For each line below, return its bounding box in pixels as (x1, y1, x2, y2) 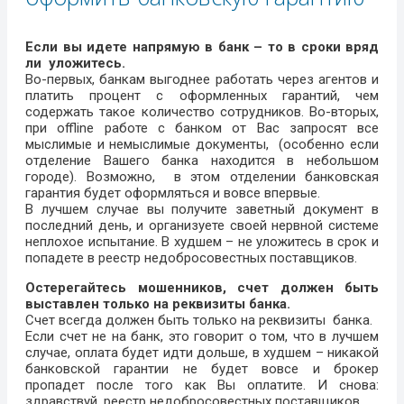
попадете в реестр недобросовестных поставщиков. (25, 250, 357, 267)
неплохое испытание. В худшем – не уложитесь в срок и (25, 234, 379, 251)
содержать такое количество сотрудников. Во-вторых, (25, 104, 379, 121)
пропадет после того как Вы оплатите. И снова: (25, 377, 379, 394)
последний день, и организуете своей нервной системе (25, 217, 379, 234)
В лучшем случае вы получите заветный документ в (25, 201, 379, 218)
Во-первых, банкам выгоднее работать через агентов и (25, 71, 379, 88)
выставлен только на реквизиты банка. (25, 296, 294, 313)
